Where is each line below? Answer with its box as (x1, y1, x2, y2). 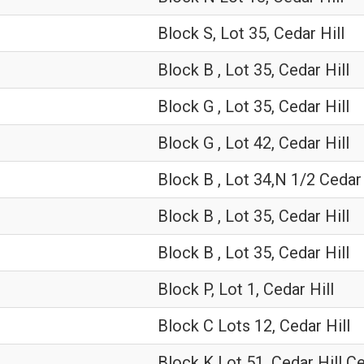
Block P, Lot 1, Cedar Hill (158, 279, 334, 299)
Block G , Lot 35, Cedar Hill (158, 97, 349, 116)
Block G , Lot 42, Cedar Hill (158, 133, 349, 153)
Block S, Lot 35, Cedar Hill (158, 24, 344, 43)
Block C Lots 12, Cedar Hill (158, 316, 350, 336)
